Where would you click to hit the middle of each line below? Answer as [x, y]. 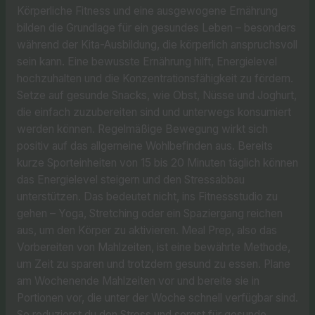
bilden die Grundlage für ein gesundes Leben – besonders [156, 28]
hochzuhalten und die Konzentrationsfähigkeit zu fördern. [155, 79]
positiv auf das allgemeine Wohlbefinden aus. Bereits [144, 146]
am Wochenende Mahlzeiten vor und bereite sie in [138, 281]
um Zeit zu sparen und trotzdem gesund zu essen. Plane [153, 264]
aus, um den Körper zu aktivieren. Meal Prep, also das [147, 231]
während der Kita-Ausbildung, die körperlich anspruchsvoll [157, 45]
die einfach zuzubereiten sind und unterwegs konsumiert [154, 112]
